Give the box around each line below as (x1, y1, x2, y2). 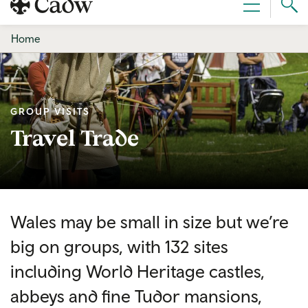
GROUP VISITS (10, 106, 90, 118)
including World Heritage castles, (10, 261, 265, 283)
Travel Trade (10, 124, 139, 151)
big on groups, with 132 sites (10, 236, 228, 258)
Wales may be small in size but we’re (10, 211, 289, 233)
